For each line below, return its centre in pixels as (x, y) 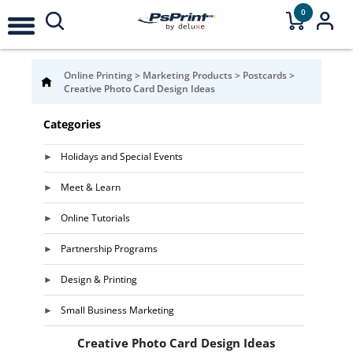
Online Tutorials (95, 218)
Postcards (266, 75)
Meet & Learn (90, 187)
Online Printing (99, 75)
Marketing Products (189, 75)
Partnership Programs (109, 249)
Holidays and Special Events (121, 156)
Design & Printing (98, 279)
